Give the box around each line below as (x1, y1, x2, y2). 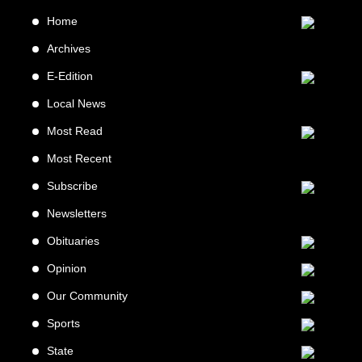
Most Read (47, 124, 103, 138)
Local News (47, 97, 106, 111)
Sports (47, 317, 80, 330)
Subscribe (47, 179, 98, 193)
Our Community (47, 289, 128, 303)
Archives (47, 42, 90, 56)
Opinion (47, 262, 86, 276)
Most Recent (47, 152, 112, 166)
